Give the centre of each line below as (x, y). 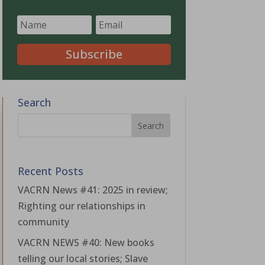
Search (34, 102)
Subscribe (94, 54)
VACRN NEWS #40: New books (86, 242)
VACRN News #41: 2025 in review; (93, 190)
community (43, 222)
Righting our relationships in (81, 206)
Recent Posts (50, 171)
